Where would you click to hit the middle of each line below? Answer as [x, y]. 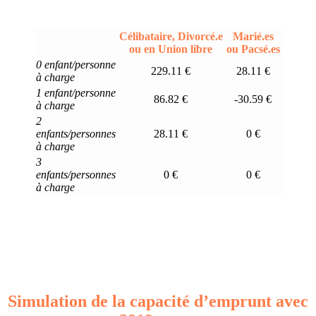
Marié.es [253, 36]
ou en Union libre [171, 49]
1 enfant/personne [76, 92]
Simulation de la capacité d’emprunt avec [158, 301]
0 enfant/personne [76, 64]
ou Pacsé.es [253, 49]
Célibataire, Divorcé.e [171, 36]
